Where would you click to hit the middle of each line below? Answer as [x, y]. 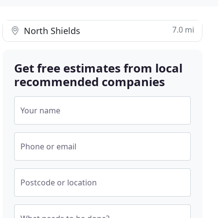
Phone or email [49, 146]
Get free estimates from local [99, 68]
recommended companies [90, 82]
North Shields [51, 31]
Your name [41, 110]
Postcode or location [59, 182]
